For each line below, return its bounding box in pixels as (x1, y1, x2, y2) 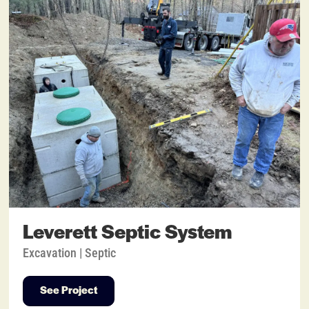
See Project (40, 286, 98, 297)
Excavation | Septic (23, 246, 117, 261)
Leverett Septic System (23, 223, 232, 245)
